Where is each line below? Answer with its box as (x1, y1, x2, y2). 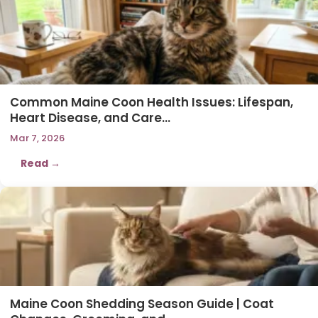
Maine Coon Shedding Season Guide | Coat (10, 295, 274, 312)
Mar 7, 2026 (10, 131, 65, 145)
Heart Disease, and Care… (10, 109, 170, 126)
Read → (21, 155, 60, 170)
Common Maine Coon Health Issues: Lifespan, (10, 93, 293, 111)
